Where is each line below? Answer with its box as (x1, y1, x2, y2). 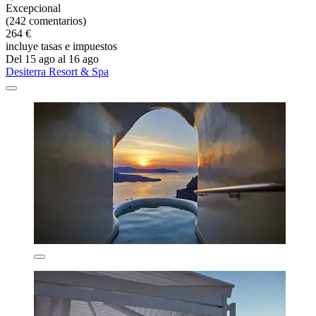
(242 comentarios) (6, 14, 86, 27)
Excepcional (6, 1, 61, 14)
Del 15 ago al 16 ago (6, 52, 99, 65)
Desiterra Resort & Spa (6, 65, 109, 78)
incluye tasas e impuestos (6, 39, 117, 52)
